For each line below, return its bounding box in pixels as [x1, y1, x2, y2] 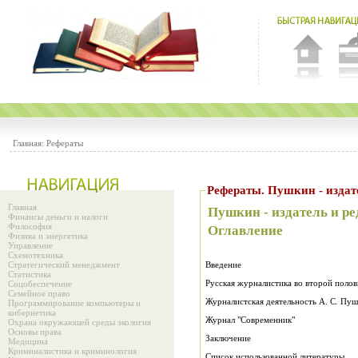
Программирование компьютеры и [8, 298, 141, 308]
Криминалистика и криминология [8, 346, 137, 356]
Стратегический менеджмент [8, 260, 120, 269]
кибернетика [8, 308, 56, 317]
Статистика [8, 269, 51, 279]
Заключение [205, 333, 251, 343]
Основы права [8, 327, 62, 336]
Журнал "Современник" [205, 315, 295, 324]
